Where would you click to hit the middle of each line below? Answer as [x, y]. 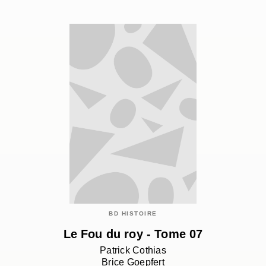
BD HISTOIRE [133, 214]
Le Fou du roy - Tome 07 [133, 234]
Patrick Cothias [133, 251]
